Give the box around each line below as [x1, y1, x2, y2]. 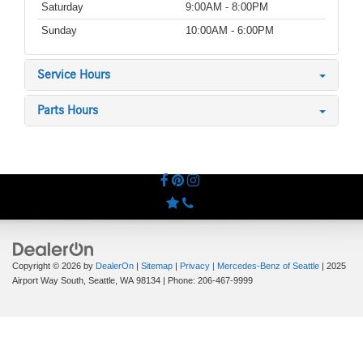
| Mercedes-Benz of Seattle [210, 261, 319, 271]
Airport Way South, [12, 275, 86, 286]
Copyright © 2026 [12, 261, 83, 271]
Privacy [180, 261, 210, 271]
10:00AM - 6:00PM [186, 24, 274, 37]
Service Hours [37, 68, 110, 82]
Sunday [41, 24, 77, 37]
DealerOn [96, 261, 134, 271]
